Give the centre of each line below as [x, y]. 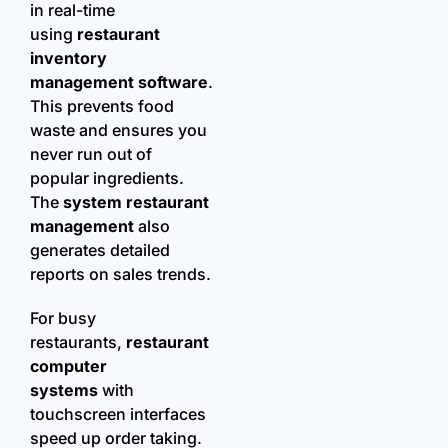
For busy [63, 317]
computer [68, 365]
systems [64, 389]
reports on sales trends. [120, 273]
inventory [68, 57]
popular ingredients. [107, 177]
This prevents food [102, 105]
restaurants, [78, 341]
